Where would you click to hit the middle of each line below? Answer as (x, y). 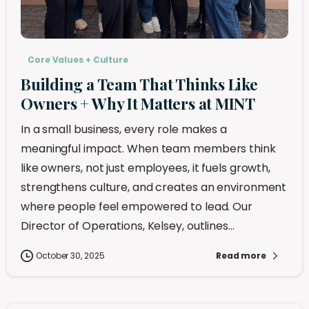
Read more (241, 256)
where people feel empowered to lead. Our (137, 206)
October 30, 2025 (70, 255)
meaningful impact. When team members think (148, 148)
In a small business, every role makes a (124, 129)
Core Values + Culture (78, 59)
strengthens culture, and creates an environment (154, 187)
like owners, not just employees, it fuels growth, (146, 168)
